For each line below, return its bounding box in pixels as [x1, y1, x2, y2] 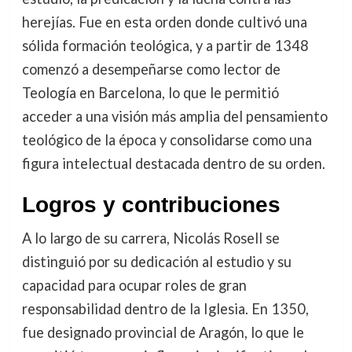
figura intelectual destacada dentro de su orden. [21, 155, 325, 173]
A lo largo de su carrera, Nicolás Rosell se [21, 229, 280, 247]
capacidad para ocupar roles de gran [21, 277, 247, 295]
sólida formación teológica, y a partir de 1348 [21, 37, 309, 55]
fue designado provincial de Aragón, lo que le [21, 324, 304, 342]
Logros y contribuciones [21, 192, 280, 218]
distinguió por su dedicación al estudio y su [21, 253, 291, 271]
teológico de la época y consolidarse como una [21, 131, 312, 149]
